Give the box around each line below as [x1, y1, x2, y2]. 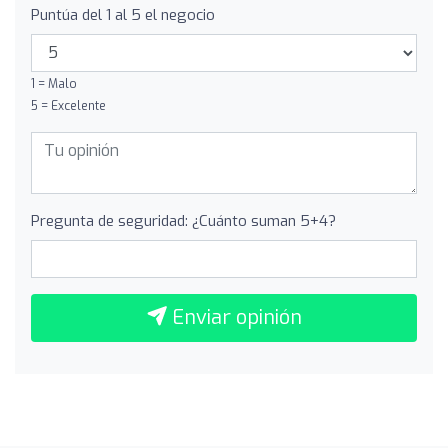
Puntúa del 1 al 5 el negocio [31, 4, 215, 25]
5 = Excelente [31, 97, 106, 114]
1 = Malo [31, 75, 77, 92]
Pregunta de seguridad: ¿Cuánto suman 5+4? [31, 210, 336, 231]
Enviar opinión [166, 303, 302, 331]
